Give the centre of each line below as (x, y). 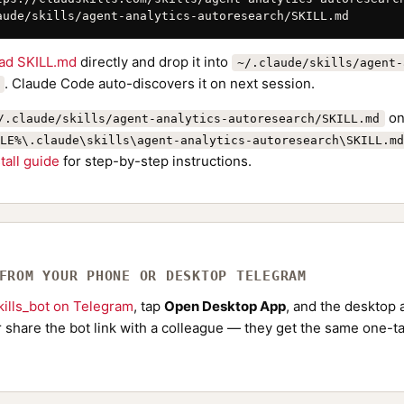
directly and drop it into (154, 62)
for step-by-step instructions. (156, 161)
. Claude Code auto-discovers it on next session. (160, 83)
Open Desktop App (225, 306)
